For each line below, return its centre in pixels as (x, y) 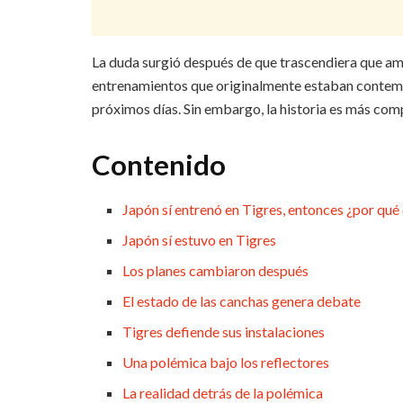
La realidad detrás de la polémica (223, 392)
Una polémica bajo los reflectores (226, 362)
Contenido (159, 165)
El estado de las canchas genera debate (242, 300)
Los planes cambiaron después (216, 270)
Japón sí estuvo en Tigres (200, 239)
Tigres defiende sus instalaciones (224, 331)
